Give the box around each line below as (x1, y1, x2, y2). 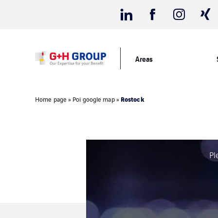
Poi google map (73, 94, 115, 104)
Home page (35, 94, 67, 104)
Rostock (120, 94, 144, 104)
